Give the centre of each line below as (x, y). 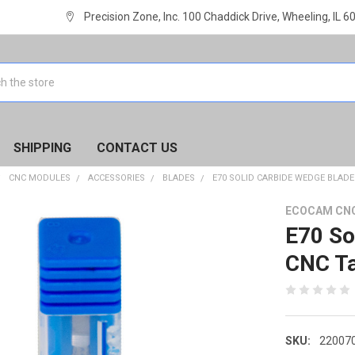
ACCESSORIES (117, 177)
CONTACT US (137, 147)
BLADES (179, 177)
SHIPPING (42, 147)
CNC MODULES (40, 177)
